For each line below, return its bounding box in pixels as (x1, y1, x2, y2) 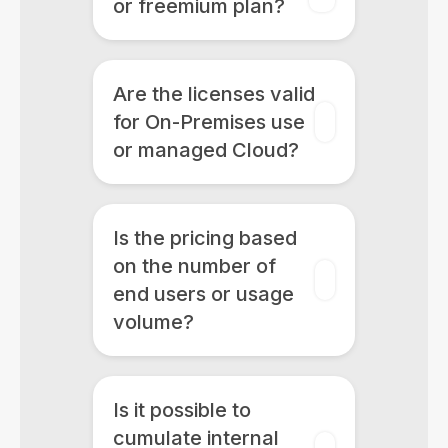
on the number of (112, 254, 276, 278)
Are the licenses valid (112, 82, 315, 106)
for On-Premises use (112, 110, 305, 134)
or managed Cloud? (112, 138, 299, 162)
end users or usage (112, 282, 294, 306)
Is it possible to (112, 398, 251, 422)
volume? (112, 310, 194, 334)
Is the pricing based (112, 226, 297, 250)
